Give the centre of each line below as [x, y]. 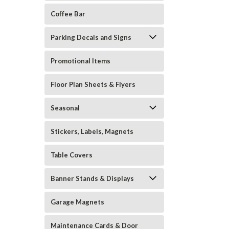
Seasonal [65, 108]
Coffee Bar [68, 14]
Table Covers [72, 155]
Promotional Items [81, 61]
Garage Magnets [77, 202]
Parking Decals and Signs [91, 37]
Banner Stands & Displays [92, 178]
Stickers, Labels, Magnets [92, 131]
